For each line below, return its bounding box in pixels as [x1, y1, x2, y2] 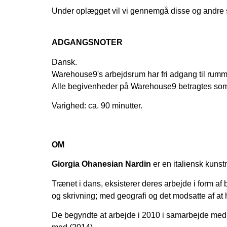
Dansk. [52, 57, 77, 66]
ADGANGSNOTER [52, 38, 123, 47]
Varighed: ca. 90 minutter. [52, 101, 142, 110]
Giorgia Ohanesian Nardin [52, 160, 153, 169]
